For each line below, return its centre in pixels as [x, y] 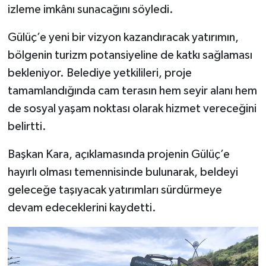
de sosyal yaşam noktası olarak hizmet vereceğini [132, 108]
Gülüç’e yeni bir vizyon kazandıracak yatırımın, [123, 37]
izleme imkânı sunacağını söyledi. [90, 9]
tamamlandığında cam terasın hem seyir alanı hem [132, 91]
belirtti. [27, 126]
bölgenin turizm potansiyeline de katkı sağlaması [130, 55]
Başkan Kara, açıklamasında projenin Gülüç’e [118, 154]
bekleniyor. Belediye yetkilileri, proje [99, 73]
